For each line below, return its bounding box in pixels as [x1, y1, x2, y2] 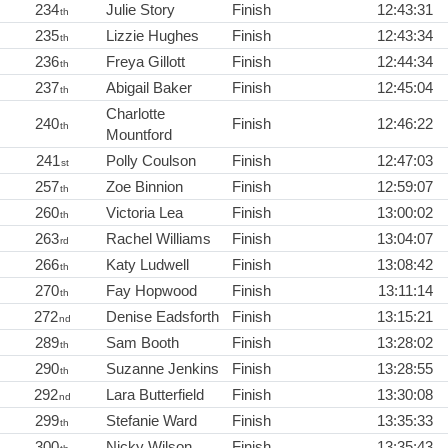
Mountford [106, 125, 172, 143]
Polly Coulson [106, 151, 196, 169]
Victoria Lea [106, 203, 183, 221]
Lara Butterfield [106, 385, 204, 403]
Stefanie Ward [106, 411, 197, 429]
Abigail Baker [106, 78, 192, 96]
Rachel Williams [106, 229, 211, 247]
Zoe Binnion [106, 177, 183, 195]
